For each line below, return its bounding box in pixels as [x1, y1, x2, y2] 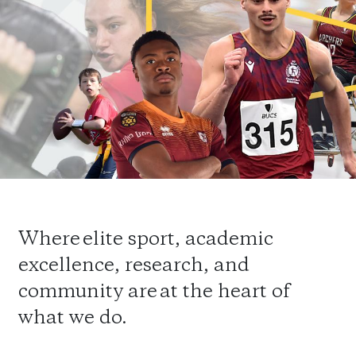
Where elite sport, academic [18, 230, 273, 250]
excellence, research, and [18, 256, 250, 277]
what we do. [18, 308, 130, 329]
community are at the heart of [18, 282, 290, 303]
